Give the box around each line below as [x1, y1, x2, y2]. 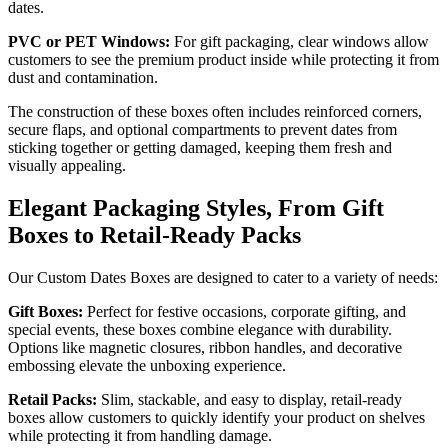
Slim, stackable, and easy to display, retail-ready [101, 390, 402, 408]
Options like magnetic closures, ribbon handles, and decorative [8, 338, 402, 356]
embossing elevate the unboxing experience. [8, 356, 286, 374]
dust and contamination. [8, 68, 158, 86]
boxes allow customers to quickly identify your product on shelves [8, 408, 425, 426]
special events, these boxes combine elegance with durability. [8, 320, 392, 338]
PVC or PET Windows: [8, 32, 174, 50]
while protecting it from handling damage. [8, 426, 272, 444]
